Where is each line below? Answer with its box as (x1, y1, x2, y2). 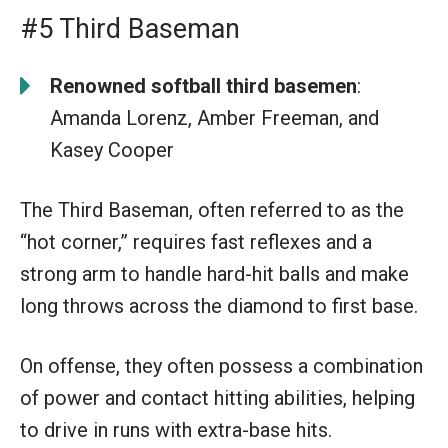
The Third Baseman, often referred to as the (20, 197, 404, 222)
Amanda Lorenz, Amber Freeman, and (50, 105, 379, 130)
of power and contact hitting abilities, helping (20, 385, 415, 410)
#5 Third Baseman (20, 12, 240, 45)
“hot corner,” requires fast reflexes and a (20, 229, 372, 254)
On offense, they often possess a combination (20, 353, 423, 378)
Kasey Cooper (50, 137, 174, 162)
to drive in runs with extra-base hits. (20, 417, 332, 442)
